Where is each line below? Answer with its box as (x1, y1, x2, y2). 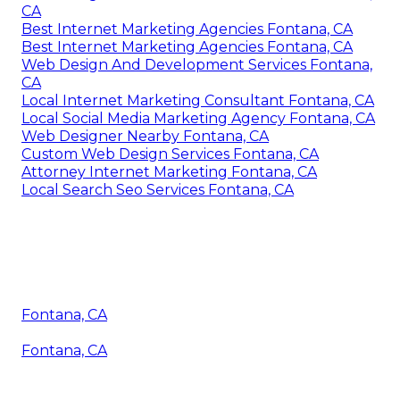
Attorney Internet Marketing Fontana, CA (21, 163, 317, 181)
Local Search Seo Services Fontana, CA (21, 181, 294, 199)
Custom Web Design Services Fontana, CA (21, 146, 319, 163)
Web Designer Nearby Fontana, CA (21, 128, 269, 146)
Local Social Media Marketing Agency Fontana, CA (21, 110, 375, 128)
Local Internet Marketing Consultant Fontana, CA (21, 92, 374, 110)
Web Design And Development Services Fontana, (21, 56, 372, 74)
